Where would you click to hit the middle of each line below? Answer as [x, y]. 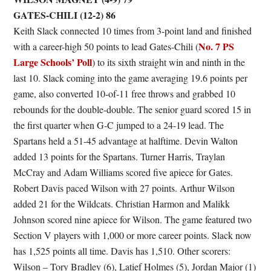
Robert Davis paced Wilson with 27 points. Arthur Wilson [124, 188]
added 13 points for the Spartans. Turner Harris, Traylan [119, 156]
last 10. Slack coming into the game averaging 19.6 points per [131, 78]
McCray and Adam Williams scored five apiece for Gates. [123, 172]
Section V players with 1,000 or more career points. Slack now [133, 235]
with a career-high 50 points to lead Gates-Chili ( [106, 46]
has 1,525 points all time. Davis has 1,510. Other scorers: [122, 251]
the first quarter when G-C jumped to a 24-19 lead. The [119, 125]
